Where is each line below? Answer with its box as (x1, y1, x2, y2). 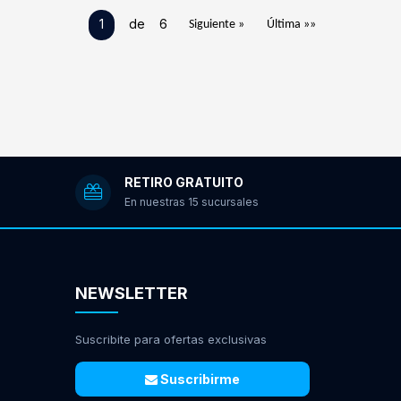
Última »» (266, 18, 316, 32)
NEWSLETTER (74, 284, 188, 303)
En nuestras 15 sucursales (124, 194, 259, 209)
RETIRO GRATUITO (124, 174, 243, 190)
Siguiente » (188, 18, 244, 32)
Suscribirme (157, 371, 240, 388)
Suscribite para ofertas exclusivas (74, 332, 267, 347)
